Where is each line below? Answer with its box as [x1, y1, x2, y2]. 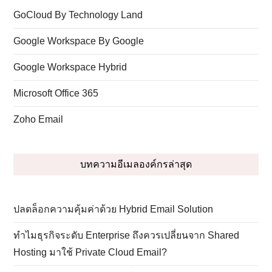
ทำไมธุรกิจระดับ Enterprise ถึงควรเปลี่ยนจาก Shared [13, 229, 240, 240]
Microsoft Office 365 [13, 87, 99, 98]
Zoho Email [13, 114, 64, 124]
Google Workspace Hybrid [13, 61, 127, 72]
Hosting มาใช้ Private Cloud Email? [13, 246, 168, 257]
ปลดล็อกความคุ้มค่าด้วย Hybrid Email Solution [13, 203, 214, 214]
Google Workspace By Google [13, 35, 144, 46]
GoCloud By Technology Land [13, 9, 143, 20]
